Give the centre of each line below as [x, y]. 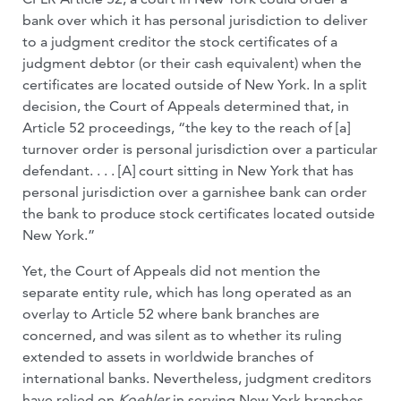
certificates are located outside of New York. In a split [195, 85]
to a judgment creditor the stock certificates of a [180, 42]
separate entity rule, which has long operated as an [187, 292]
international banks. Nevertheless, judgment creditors [197, 378]
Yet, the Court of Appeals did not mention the [171, 271]
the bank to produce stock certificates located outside [199, 213]
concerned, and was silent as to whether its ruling [182, 335]
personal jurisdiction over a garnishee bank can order [195, 192]
